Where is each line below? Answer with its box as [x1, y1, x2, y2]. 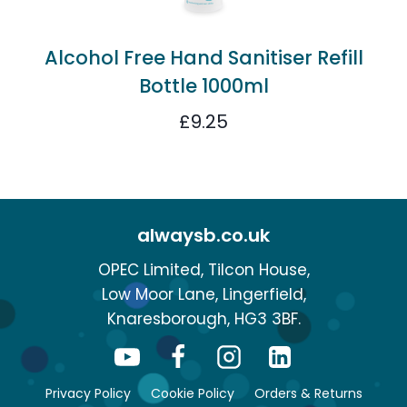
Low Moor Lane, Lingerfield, [101, 283, 306, 306]
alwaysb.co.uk [137, 223, 270, 249]
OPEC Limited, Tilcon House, [97, 259, 310, 282]
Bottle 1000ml [138, 73, 269, 100]
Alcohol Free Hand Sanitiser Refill [44, 45, 363, 72]
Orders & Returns [253, 383, 362, 402]
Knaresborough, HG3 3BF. [106, 308, 301, 331]
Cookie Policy [150, 383, 234, 402]
